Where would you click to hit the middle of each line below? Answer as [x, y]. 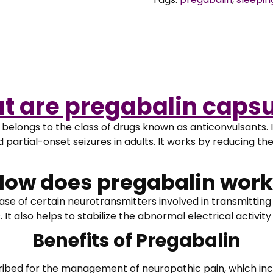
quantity [172, 28]
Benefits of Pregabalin [136, 240]
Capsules [174, 13]
